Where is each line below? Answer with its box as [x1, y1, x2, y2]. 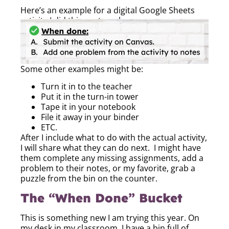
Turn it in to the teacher [41, 81, 132, 93]
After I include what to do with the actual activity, [20, 132, 207, 144]
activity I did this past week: [20, 15, 125, 27]
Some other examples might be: [20, 63, 143, 75]
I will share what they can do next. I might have [20, 142, 201, 154]
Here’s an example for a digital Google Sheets [20, 5, 195, 16]
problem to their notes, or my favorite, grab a [20, 163, 195, 174]
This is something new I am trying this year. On [20, 212, 199, 223]
